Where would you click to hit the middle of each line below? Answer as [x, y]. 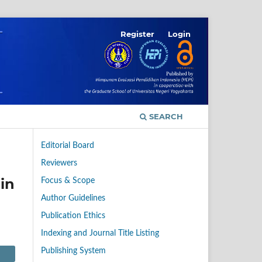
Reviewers [59, 163]
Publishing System [73, 251]
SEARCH [165, 117]
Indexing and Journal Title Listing [100, 234]
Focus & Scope [68, 181]
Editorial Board [68, 146]
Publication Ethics [73, 216]
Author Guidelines [73, 199]
